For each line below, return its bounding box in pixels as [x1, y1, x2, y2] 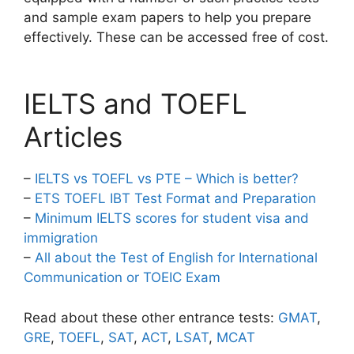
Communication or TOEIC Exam [24, 269, 220, 285]
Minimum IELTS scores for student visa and [35, 210, 309, 226]
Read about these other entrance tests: [24, 309, 278, 326]
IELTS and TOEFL [24, 87, 247, 120]
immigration [24, 230, 98, 246]
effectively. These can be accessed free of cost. [24, 28, 329, 45]
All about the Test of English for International [35, 250, 318, 265]
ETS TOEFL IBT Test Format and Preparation [35, 190, 316, 206]
